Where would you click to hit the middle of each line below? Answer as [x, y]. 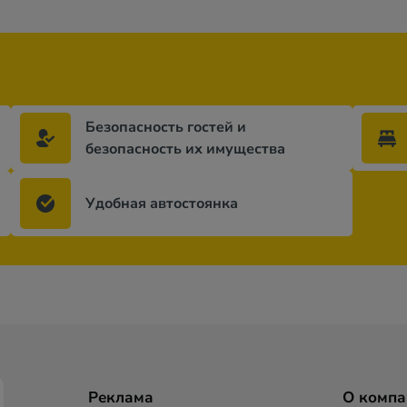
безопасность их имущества [185, 149]
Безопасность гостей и [166, 127]
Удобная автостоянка [162, 203]
